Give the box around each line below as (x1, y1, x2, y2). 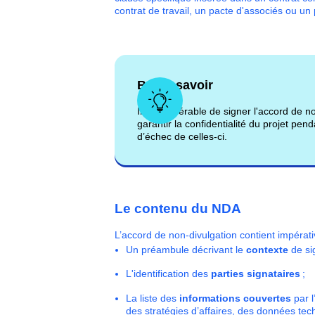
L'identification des (125, 268, 211, 280)
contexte (245, 244, 288, 256)
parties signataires (210, 268, 300, 280)
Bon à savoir (136, 77, 213, 92)
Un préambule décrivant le (125, 244, 246, 256)
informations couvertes (179, 292, 291, 304)
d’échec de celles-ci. (136, 130, 227, 142)
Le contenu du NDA (114, 200, 241, 216)
